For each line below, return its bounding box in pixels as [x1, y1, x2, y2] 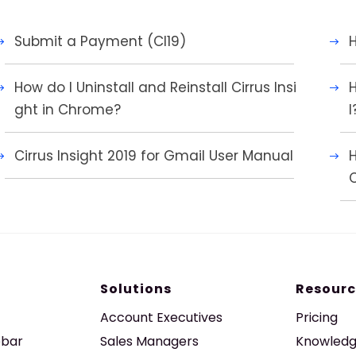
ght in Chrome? [14, 100, 121, 119]
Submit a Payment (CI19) [14, 32, 186, 51]
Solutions [100, 280, 172, 298]
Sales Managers [100, 332, 199, 350]
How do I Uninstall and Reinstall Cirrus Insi [14, 78, 296, 97]
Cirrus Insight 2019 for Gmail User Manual [14, 146, 293, 165]
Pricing [295, 308, 338, 327]
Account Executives [100, 308, 223, 327]
